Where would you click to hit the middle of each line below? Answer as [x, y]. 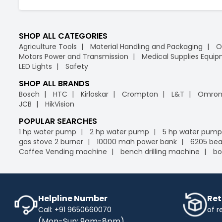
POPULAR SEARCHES [58, 121]
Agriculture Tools [48, 46]
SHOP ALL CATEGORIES [63, 36]
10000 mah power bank [137, 141]
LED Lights [35, 66]
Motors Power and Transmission [74, 56]
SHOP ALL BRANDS [54, 83]
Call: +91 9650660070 [75, 209]
